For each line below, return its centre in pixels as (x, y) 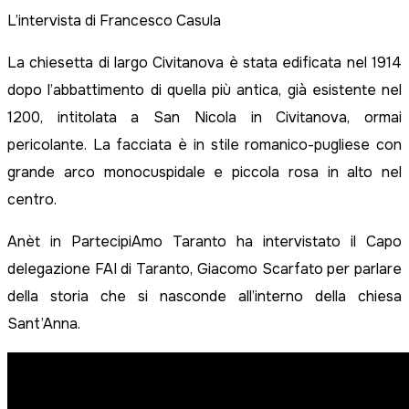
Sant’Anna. (44, 324)
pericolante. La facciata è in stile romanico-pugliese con (204, 145)
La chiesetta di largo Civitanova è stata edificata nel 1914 (204, 63)
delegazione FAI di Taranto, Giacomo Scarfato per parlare (204, 269)
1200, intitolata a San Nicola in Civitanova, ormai (204, 118)
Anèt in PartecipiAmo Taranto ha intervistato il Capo (204, 242)
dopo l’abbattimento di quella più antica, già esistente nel (204, 90)
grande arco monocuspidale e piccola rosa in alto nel (204, 173)
